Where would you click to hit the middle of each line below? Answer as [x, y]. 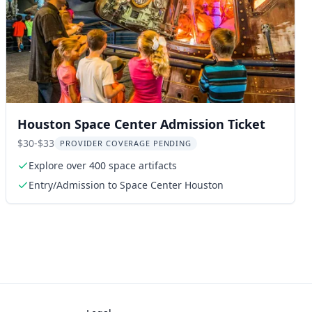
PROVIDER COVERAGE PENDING [126, 143]
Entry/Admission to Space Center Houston [126, 185]
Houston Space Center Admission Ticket [141, 124]
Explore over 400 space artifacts [103, 165]
